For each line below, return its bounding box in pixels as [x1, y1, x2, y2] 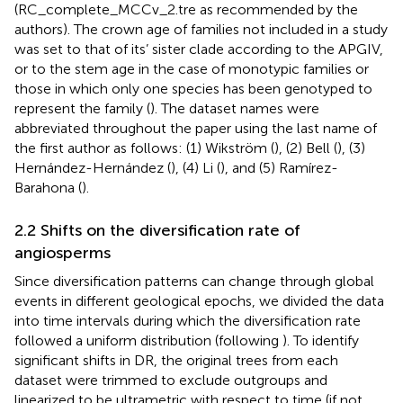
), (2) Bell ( [274, 139, 337, 157]
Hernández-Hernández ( [14, 158, 171, 176]
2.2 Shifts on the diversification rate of [14, 219, 300, 240]
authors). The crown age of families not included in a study [14, 20, 388, 38]
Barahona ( [14, 178, 82, 196]
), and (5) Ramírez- [220, 158, 338, 176]
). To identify [282, 331, 359, 349]
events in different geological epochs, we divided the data [14, 291, 384, 309]
